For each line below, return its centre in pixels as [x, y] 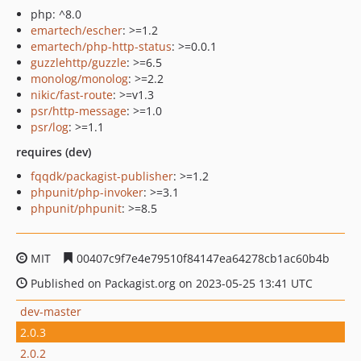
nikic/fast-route [72, 95]
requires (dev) [54, 152]
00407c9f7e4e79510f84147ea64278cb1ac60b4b [201, 258]
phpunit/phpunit [76, 208]
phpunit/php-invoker [87, 192]
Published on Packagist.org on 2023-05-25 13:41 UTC [170, 283]
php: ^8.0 [56, 14]
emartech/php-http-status [101, 46]
